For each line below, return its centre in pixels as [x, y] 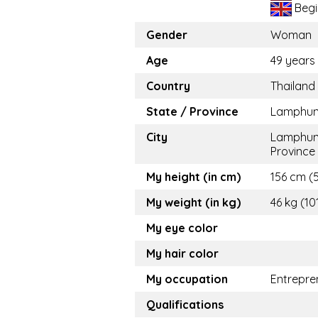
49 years [293, 61]
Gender [167, 35]
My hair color [182, 254]
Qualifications [185, 305]
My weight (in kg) [193, 203]
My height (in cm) [193, 177]
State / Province [192, 112]
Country [168, 86]
